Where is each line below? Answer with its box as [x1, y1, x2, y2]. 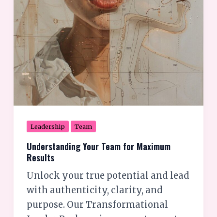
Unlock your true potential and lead [27, 170, 190, 181]
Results [27, 150, 55, 164]
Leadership [31, 123, 65, 131]
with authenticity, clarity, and [27, 184, 163, 196]
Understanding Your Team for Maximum [27, 139, 171, 153]
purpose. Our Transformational [27, 199, 169, 210]
